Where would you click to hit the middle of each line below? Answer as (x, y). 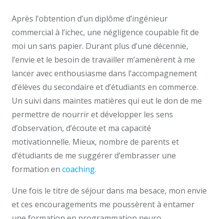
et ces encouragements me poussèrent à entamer (103, 204)
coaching (78, 169)
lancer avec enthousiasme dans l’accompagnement (104, 73)
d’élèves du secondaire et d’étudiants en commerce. (105, 87)
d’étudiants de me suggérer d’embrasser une (94, 155)
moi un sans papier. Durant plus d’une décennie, (100, 46)
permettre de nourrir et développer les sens (92, 114)
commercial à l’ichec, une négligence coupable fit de (105, 32)
